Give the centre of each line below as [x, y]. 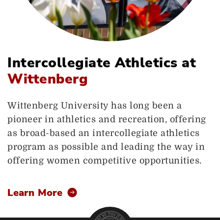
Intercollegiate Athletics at [102, 63]
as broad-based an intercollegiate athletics [104, 133]
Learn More [35, 193]
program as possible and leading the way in [106, 147]
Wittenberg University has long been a [95, 106]
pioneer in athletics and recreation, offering [107, 120]
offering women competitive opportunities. [105, 161]
